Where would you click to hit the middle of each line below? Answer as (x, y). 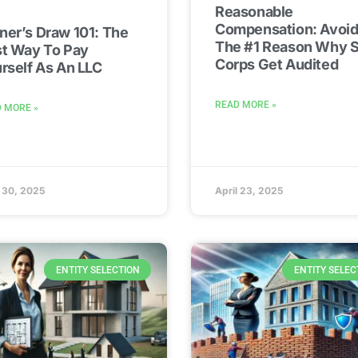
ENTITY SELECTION (97, 270)
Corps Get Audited (277, 65)
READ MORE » (246, 105)
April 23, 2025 (249, 191)
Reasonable (254, 12)
